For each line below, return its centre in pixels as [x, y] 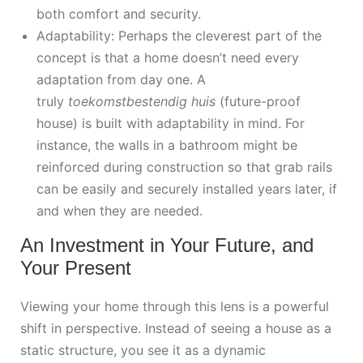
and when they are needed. [120, 211]
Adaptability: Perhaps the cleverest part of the [179, 36]
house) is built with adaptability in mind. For [171, 124]
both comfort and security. [119, 14]
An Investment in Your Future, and [167, 246]
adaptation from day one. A [121, 80]
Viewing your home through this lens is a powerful [175, 307]
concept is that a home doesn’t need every [168, 58]
